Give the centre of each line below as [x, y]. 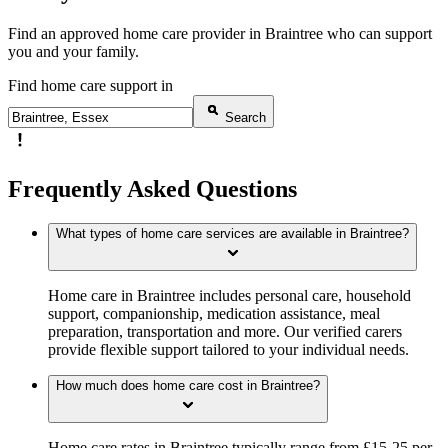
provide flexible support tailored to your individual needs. [228, 350]
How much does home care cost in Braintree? [188, 386]
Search [245, 118]
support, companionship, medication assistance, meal [214, 314]
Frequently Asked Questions [152, 189]
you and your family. [73, 52]
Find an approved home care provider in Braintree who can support [220, 34]
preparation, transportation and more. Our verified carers [225, 332]
